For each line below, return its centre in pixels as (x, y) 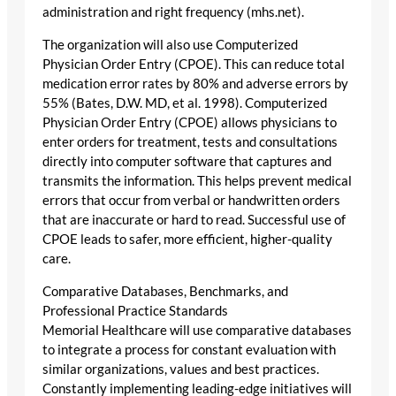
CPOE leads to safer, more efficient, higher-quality (187, 239)
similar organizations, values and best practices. (181, 369)
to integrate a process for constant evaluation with (189, 349)
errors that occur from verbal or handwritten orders (191, 200)
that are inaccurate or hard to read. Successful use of (194, 219)
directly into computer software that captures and (187, 161)
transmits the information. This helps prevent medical (197, 180)
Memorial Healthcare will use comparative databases (197, 330)
